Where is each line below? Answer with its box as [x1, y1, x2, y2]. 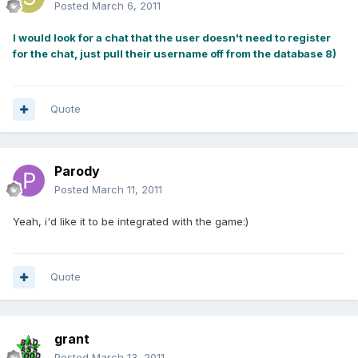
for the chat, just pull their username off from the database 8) [13, 47, 336, 61]
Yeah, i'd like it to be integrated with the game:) [13, 215, 249, 229]
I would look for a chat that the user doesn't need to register [13, 31, 331, 45]
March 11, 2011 [92, 183, 162, 197]
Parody [54, 163, 100, 180]
